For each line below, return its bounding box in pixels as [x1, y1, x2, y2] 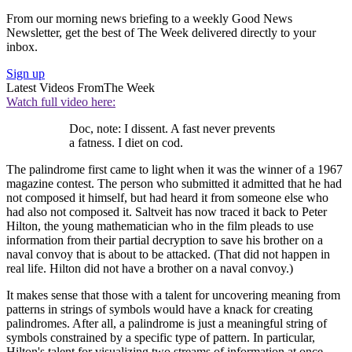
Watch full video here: [6, 94, 115, 108]
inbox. [6, 39, 38, 53]
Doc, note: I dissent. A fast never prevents [69, 121, 275, 135]
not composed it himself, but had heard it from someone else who [6, 190, 328, 204]
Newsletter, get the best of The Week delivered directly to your [6, 25, 316, 39]
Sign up [6, 66, 45, 80]
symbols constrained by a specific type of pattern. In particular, [6, 330, 315, 344]
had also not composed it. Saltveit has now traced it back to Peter [6, 204, 327, 218]
